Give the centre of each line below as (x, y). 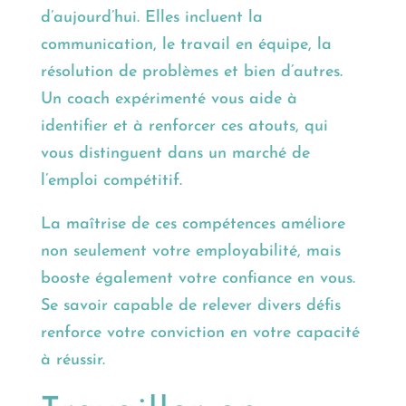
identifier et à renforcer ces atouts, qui (184, 127)
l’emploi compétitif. (111, 181)
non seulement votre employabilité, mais (190, 252)
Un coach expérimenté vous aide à (169, 100)
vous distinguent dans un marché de (175, 154)
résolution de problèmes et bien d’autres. (191, 72)
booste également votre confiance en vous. (198, 279)
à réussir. (72, 361)
